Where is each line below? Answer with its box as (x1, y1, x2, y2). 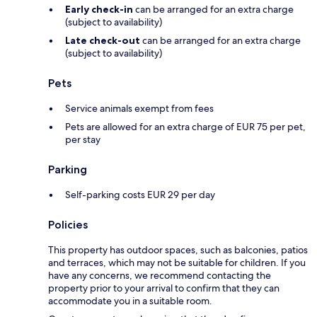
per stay (65, 132, 100, 146)
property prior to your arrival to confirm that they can (48, 281, 279, 294)
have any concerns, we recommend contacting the (48, 268, 271, 282)
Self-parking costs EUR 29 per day (65, 188, 215, 201)
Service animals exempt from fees (65, 101, 214, 115)
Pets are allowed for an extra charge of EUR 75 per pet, (65, 120, 306, 133)
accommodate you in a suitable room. (48, 294, 212, 307)
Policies (48, 217, 88, 231)
